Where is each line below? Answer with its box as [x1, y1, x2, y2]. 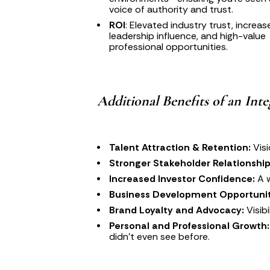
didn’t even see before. [109, 230, 210, 243]
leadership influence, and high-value [109, 30, 266, 43]
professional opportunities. [109, 40, 228, 54]
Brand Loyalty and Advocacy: [109, 203, 245, 216]
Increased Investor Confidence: [109, 172, 256, 185]
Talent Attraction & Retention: [109, 140, 251, 154]
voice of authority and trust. [109, 3, 234, 16]
